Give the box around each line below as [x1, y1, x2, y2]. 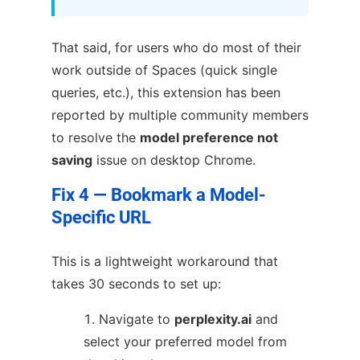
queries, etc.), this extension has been [51, 84, 280, 101]
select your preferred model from [84, 333, 287, 350]
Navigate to [99, 310, 174, 327]
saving [51, 152, 92, 169]
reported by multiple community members [51, 107, 309, 124]
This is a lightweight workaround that [51, 252, 278, 269]
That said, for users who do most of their [51, 39, 301, 56]
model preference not [140, 129, 278, 146]
